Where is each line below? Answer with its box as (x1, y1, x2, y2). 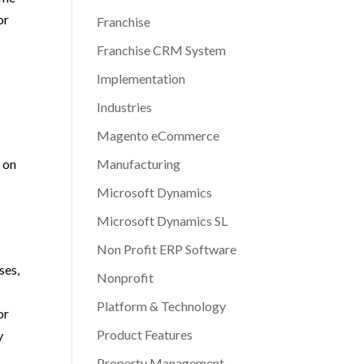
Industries (97, 99, 153, 115)
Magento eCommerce (97, 128, 220, 143)
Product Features (97, 327, 193, 342)
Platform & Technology (97, 298, 227, 314)
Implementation (97, 71, 186, 86)
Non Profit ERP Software (97, 241, 237, 257)
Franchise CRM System (97, 42, 227, 58)
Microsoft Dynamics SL (97, 213, 228, 228)
